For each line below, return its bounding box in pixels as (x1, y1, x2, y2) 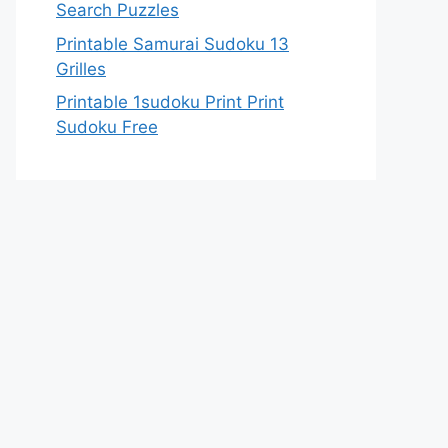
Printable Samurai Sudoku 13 (56, 33, 289, 54)
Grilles (56, 58, 106, 79)
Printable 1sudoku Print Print (56, 92, 284, 112)
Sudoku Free (56, 117, 158, 137)
